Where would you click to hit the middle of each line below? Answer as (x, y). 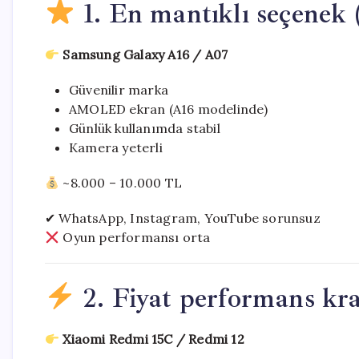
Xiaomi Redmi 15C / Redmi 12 (153, 339)
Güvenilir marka (119, 90)
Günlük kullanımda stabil (145, 128)
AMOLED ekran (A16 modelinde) (169, 109)
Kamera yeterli (116, 147)
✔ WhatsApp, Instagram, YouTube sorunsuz (183, 218)
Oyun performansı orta (135, 237)
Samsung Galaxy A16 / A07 (145, 54)
